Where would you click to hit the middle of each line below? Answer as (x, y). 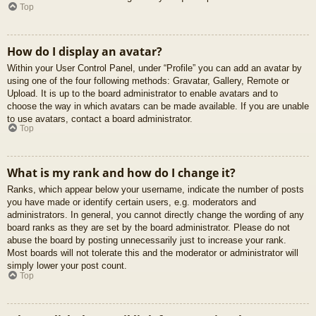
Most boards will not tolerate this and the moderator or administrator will (153, 253)
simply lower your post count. (67, 266)
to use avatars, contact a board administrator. (100, 119)
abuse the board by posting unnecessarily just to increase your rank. (147, 241)
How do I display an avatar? (85, 51)
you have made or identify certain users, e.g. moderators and (132, 202)
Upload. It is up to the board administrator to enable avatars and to (142, 93)
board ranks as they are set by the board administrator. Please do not (148, 228)
